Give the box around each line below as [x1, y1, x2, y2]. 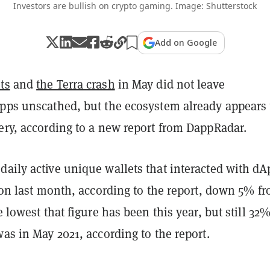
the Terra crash [36, 76, 115, 92]
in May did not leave [115, 76, 225, 92]
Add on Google [155, 36, 217, 48]
